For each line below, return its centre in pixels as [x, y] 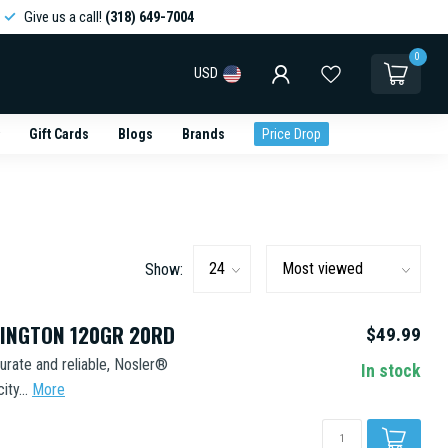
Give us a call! [64, 17]
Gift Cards [58, 134]
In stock [391, 371]
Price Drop [291, 134]
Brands [203, 134]
